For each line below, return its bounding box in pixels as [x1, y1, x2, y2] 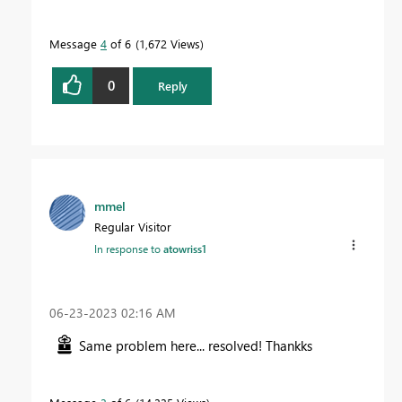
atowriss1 [163, 241, 206, 256]
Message [49, 35, 100, 51]
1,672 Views [139, 35, 200, 51]
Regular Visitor [94, 219, 171, 234]
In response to [94, 241, 163, 256]
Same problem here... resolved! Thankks [79, 336, 312, 355]
